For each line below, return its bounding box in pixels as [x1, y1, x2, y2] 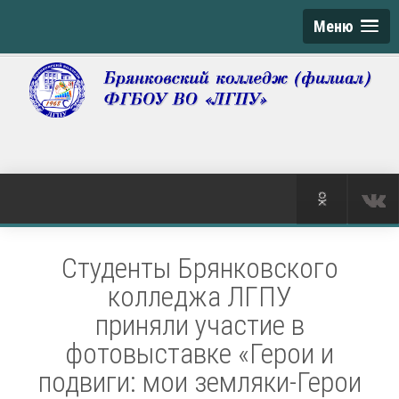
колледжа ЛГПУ [107, 280, 292, 313]
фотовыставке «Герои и [65, 337, 334, 370]
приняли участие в [94, 308, 305, 342]
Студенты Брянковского [61, 251, 338, 285]
